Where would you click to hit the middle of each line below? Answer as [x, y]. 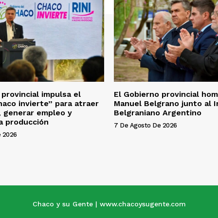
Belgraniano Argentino [158, 112]
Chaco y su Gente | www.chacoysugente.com [109, 204]
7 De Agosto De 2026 [145, 125]
